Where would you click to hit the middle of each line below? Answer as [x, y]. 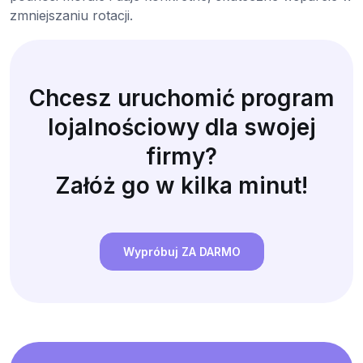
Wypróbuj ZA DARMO [181, 251]
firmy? [181, 156]
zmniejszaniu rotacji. [71, 15]
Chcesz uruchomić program [181, 98]
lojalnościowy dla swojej [181, 127]
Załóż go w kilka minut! [181, 185]
